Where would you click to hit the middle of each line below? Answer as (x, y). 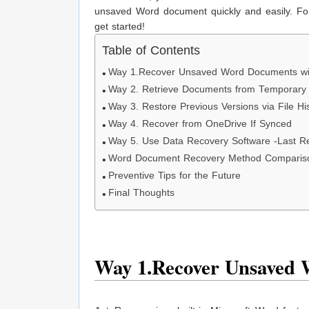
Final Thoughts (142, 193)
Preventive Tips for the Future (175, 176)
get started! (120, 27)
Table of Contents (151, 51)
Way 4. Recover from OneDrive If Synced (200, 124)
